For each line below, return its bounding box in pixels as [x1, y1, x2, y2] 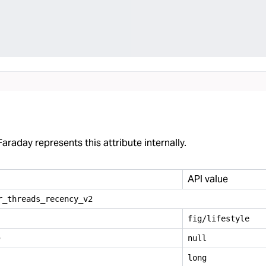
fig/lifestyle [188, 214, 249, 223]
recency [45, 194, 78, 204]
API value [188, 173, 228, 185]
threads [7, 194, 40, 204]
